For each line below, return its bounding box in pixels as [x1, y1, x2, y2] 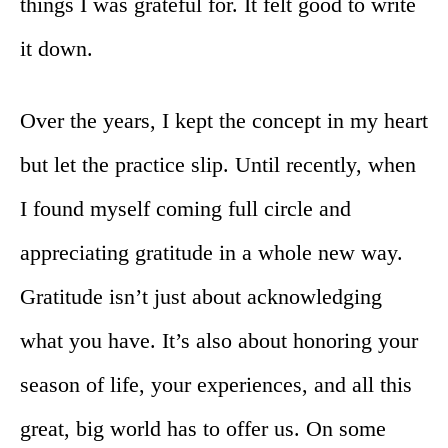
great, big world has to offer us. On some [20, 415, 386, 441]
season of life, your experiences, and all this [20, 371, 412, 397]
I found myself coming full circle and [20, 195, 351, 221]
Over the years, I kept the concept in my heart [20, 107, 428, 133]
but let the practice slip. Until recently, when [20, 151, 416, 177]
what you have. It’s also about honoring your [20, 327, 418, 353]
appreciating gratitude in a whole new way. [20, 239, 403, 265]
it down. [20, 35, 93, 61]
